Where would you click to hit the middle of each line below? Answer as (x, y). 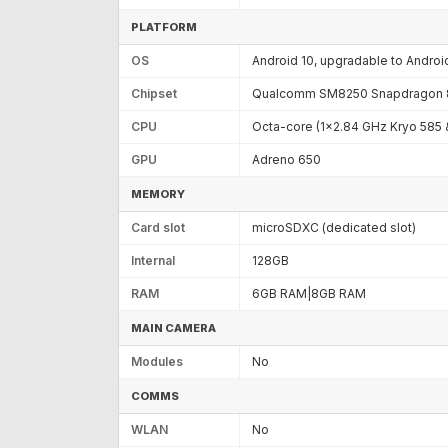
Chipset (154, 93)
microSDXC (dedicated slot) (334, 227)
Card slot (158, 227)
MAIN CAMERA (173, 327)
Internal (153, 260)
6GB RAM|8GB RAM (309, 293)
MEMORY (158, 193)
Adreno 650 (286, 159)
